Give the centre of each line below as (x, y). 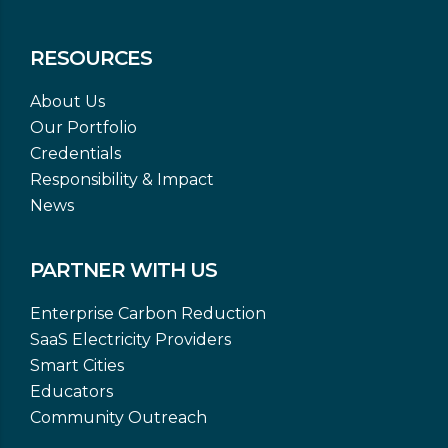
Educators (71, 391)
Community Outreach (118, 417)
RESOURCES (91, 58)
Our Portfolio (83, 127)
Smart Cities (77, 365)
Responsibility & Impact (122, 179)
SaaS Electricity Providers (130, 339)
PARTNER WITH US (123, 270)
